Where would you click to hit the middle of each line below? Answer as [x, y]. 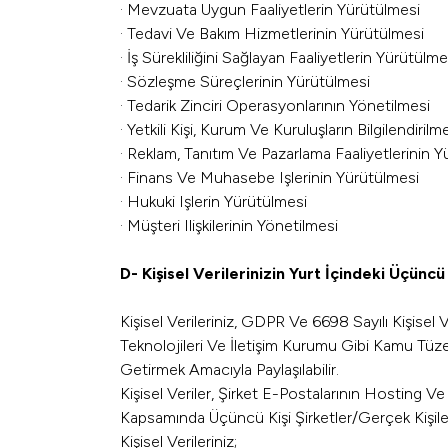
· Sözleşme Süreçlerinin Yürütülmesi [245, 81]
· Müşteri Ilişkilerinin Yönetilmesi [229, 225]
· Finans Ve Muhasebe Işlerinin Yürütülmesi [269, 177]
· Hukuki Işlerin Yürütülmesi [213, 201]
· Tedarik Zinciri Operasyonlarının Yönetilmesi [275, 105]
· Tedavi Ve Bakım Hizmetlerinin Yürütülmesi [272, 33]
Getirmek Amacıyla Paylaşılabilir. [229, 369]
